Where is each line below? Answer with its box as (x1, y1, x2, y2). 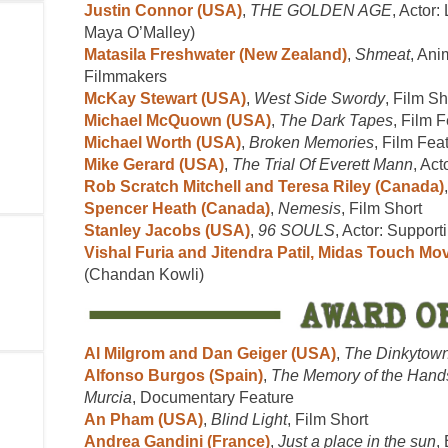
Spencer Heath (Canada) (84, 199, 270, 217)
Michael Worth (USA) (84, 133, 241, 151)
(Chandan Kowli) (84, 265, 204, 283)
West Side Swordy (254, 89, 385, 107)
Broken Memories (249, 133, 374, 151)
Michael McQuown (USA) (84, 111, 271, 129)
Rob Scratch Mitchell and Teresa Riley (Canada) (84, 177, 444, 195)
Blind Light (211, 410, 287, 428)
